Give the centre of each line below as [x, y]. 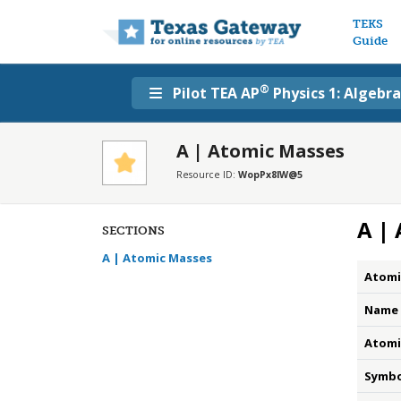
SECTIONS [133, 230]
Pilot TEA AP [216, 93]
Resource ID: [207, 175]
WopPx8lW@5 [270, 175]
